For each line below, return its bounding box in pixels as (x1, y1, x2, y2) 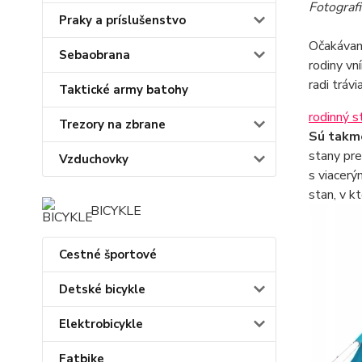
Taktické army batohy (59, 82, 188, 99)
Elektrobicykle (59, 316, 143, 333)
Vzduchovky (59, 151, 128, 168)
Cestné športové (59, 246, 157, 263)
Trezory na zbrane (59, 116, 166, 133)
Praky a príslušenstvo (59, 12, 186, 29)
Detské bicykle (59, 281, 145, 298)
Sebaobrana (59, 47, 130, 64)
